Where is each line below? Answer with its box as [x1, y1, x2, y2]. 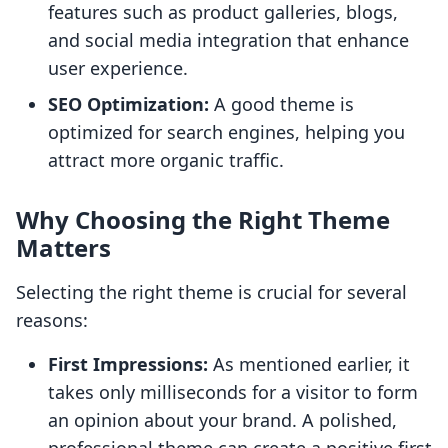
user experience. [48, 56, 188, 81]
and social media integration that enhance [48, 28, 409, 53]
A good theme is [209, 92, 354, 117]
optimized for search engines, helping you [48, 120, 405, 145]
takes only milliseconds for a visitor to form [48, 380, 418, 405]
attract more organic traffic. [48, 148, 284, 173]
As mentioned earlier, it [208, 352, 410, 377]
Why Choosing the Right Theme [16, 203, 390, 237]
